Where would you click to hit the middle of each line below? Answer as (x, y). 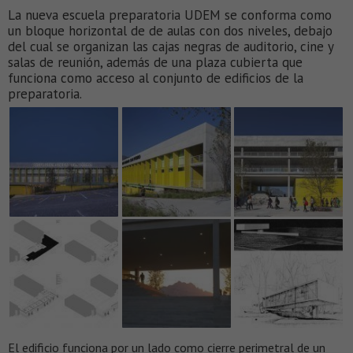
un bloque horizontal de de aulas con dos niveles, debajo (170, 31)
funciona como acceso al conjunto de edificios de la (156, 78)
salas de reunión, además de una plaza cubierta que (155, 63)
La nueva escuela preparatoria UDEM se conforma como (170, 15)
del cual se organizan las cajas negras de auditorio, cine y (171, 47)
